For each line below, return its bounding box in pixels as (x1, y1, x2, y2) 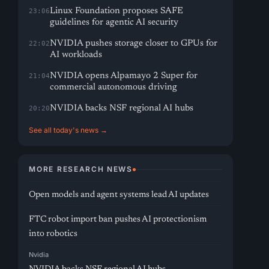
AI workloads (50, 50, 103, 59)
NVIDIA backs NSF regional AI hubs (50, 104, 194, 113)
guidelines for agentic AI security (50, 18, 179, 27)
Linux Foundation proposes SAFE (50, 7, 184, 16)
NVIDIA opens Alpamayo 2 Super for (50, 71, 198, 80)
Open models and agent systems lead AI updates (29, 190, 210, 199)
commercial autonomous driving (50, 83, 178, 92)
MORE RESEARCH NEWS (29, 165, 133, 174)
